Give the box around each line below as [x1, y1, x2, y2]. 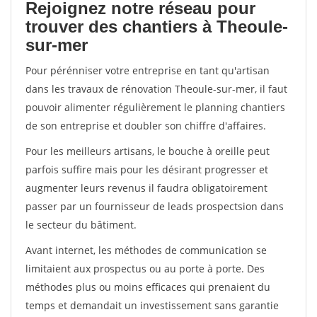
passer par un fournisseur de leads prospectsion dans [25, 200, 284, 213]
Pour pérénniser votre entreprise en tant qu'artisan [25, 64, 270, 77]
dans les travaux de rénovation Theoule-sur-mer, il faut [25, 82, 287, 96]
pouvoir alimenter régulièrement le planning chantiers [25, 100, 285, 114]
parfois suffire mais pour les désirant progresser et [25, 163, 268, 176]
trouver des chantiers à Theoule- [25, 17, 288, 36]
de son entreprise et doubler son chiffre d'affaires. [25, 119, 266, 132]
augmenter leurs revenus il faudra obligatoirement [25, 181, 267, 195]
